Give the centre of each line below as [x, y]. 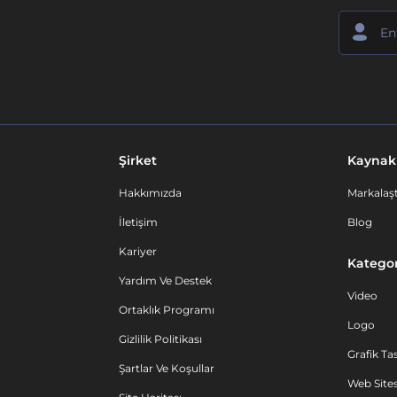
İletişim [138, 222]
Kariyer [138, 251]
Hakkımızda [150, 193]
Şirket [138, 160]
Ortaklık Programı [167, 310]
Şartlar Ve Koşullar [167, 368]
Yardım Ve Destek [165, 280]
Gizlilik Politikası [160, 339]
